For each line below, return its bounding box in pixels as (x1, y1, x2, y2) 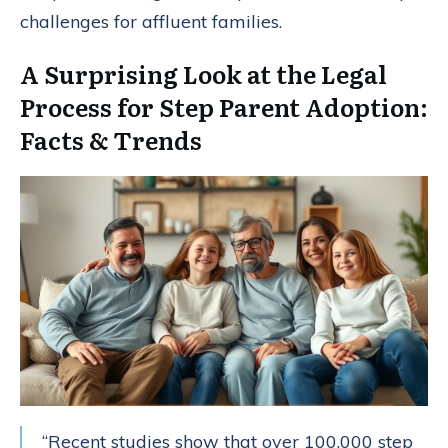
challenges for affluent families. (20, 10, 282, 34)
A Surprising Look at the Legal (20, 56, 387, 92)
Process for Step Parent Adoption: (20, 89, 428, 125)
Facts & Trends (20, 122, 202, 158)
